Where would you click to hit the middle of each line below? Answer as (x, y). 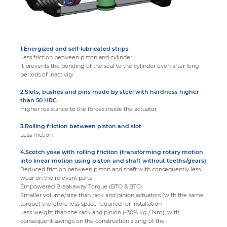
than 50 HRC (39, 101)
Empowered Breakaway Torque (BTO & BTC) (81, 187)
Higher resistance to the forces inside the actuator (88, 109)
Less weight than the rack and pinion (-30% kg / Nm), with (100, 213)
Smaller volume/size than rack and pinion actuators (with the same (112, 195)
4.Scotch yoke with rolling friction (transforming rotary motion (112, 152)
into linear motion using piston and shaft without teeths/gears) (113, 161)
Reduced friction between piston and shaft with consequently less (110, 169)
